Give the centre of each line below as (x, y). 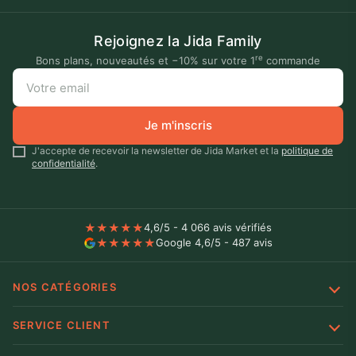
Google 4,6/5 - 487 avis (214, 243)
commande (292, 61)
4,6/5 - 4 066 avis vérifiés (208, 228)
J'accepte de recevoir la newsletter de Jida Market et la (157, 151)
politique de (307, 151)
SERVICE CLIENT (62, 325)
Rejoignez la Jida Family (178, 41)
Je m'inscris (178, 126)
